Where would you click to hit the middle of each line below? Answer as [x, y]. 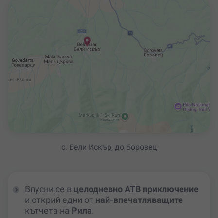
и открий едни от [60, 200]
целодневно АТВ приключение [136, 189]
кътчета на [48, 211]
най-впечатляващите [139, 200]
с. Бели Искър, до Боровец [109, 147]
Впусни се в [49, 189]
